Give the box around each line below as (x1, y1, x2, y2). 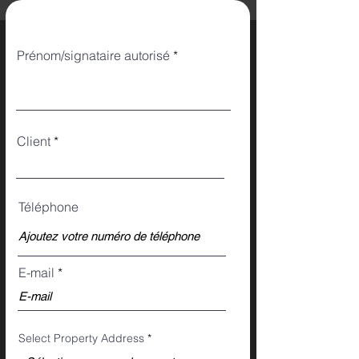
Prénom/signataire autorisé (17, 47, 170, 63)
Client (17, 133, 50, 149)
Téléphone (18, 199, 79, 215)
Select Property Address (18, 331, 144, 345)
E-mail (18, 264, 54, 280)
